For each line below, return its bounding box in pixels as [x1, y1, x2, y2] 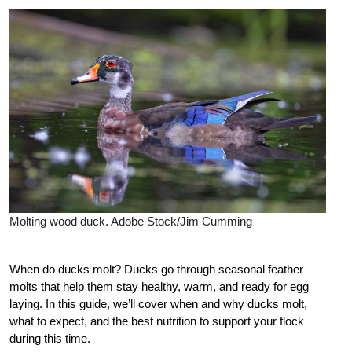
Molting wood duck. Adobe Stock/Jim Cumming [9, 214, 252, 228]
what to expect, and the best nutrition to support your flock [9, 313, 304, 328]
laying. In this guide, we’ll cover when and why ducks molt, [9, 296, 307, 310]
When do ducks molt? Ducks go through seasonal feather [9, 262, 303, 276]
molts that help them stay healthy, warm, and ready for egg [9, 279, 309, 293]
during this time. [9, 331, 90, 345]
